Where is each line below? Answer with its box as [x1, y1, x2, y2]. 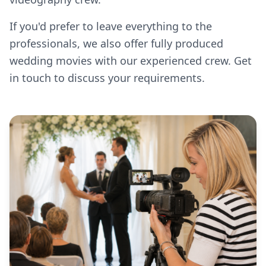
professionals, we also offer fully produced [9, 36, 223, 50]
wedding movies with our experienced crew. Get [9, 53, 252, 68]
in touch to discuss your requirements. [9, 70, 205, 85]
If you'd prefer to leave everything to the [9, 18, 212, 33]
